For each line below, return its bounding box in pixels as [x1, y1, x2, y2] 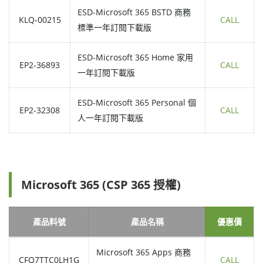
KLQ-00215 [18, 14, 61, 26]
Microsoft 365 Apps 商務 [96, 247, 191, 258]
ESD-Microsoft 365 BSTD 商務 [77, 6, 191, 18]
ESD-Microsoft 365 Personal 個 [77, 97, 196, 109]
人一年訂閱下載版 [77, 112, 143, 124]
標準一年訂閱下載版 [77, 22, 151, 33]
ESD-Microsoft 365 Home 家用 [77, 52, 193, 63]
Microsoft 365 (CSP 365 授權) [21, 177, 181, 193]
